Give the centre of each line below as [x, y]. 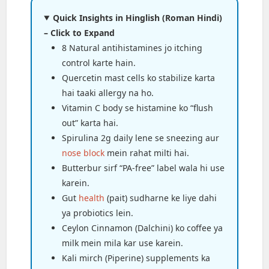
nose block [83, 153]
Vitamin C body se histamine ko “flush [138, 107]
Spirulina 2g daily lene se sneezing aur [141, 138]
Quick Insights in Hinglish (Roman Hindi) [138, 17]
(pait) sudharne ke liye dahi [161, 198]
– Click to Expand [80, 32]
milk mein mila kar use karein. [123, 243]
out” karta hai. [90, 122]
